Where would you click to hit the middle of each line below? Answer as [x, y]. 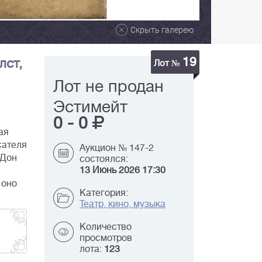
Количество [106, 227]
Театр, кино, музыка [123, 204]
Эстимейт [90, 107]
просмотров [106, 238]
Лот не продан [108, 87]
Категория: [104, 193]
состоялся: [104, 159]
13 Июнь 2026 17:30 [123, 170]
